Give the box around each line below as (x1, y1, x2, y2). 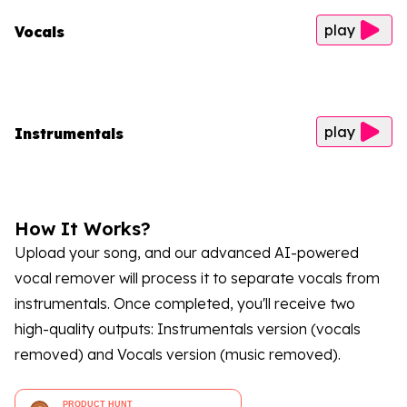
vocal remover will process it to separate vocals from (15, 269, 380, 288)
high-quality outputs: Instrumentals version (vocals (15, 320, 361, 339)
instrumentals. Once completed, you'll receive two (15, 294, 355, 313)
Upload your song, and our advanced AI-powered (15, 243, 359, 263)
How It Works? (15, 217, 151, 241)
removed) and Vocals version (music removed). (15, 345, 341, 364)
